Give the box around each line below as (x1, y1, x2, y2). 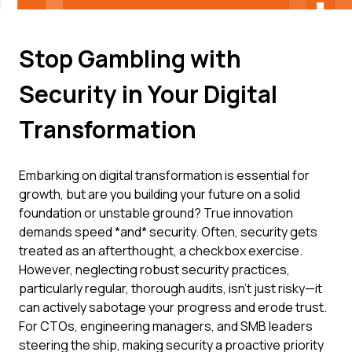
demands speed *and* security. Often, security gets (19, 223, 317, 240)
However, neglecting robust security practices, (19, 261, 290, 278)
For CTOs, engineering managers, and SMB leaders (19, 317, 313, 335)
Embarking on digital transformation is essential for (19, 167, 310, 184)
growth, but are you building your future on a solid (19, 185, 300, 203)
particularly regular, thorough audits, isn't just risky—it (19, 280, 322, 297)
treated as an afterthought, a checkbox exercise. (19, 242, 302, 259)
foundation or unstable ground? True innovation (19, 204, 293, 222)
